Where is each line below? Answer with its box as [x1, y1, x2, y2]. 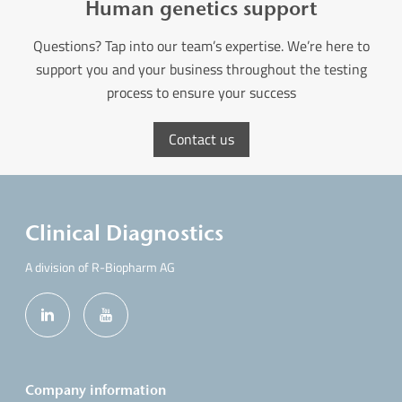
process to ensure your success [106, 82, 296, 104]
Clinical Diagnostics [25, 220, 224, 248]
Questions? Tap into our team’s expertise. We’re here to [32, 35, 370, 57]
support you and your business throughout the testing [35, 58, 367, 81]
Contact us [168, 128, 234, 151]
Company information [25, 381, 167, 399]
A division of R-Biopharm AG [25, 258, 176, 277]
